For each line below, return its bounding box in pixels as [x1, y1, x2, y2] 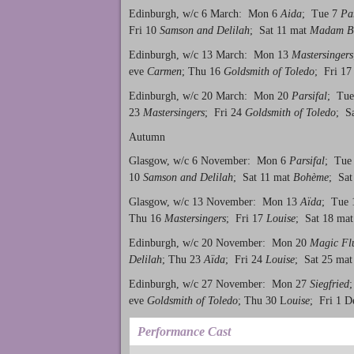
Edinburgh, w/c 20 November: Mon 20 [129, 236, 310, 249]
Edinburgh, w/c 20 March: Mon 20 [129, 89, 292, 102]
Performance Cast [137, 324, 231, 338]
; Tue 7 [302, 8, 341, 21]
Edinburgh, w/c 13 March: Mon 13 [129, 48, 292, 61]
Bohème [293, 171, 329, 184]
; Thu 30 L [238, 294, 287, 307]
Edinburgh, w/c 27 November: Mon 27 [129, 277, 310, 290]
